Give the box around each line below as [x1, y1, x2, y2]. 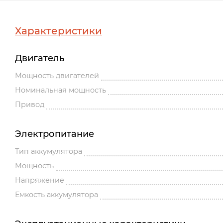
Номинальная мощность [15, 86, 106, 95]
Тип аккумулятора [15, 147, 82, 156]
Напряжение [15, 176, 64, 185]
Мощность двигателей [15, 71, 99, 81]
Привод [15, 100, 44, 110]
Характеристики [15, 25, 102, 37]
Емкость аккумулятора [15, 190, 98, 200]
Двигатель [15, 53, 64, 64]
